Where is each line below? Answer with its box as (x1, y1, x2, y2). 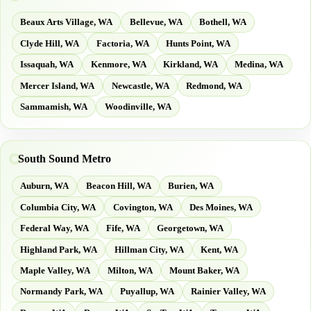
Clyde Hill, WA (20, 37, 80, 49)
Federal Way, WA (20, 223, 90, 234)
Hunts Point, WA (165, 37, 230, 49)
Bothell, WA (199, 17, 246, 28)
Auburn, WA (20, 180, 69, 192)
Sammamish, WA (20, 101, 88, 112)
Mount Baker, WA (169, 265, 239, 276)
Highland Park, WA (20, 244, 98, 255)
